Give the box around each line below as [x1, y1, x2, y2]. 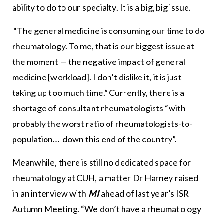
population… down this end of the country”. [12, 133, 177, 144]
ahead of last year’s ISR [99, 187, 189, 199]
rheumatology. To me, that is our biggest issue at [12, 40, 195, 51]
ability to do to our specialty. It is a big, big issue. [12, 1, 191, 13]
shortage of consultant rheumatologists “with [12, 102, 186, 113]
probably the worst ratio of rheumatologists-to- [12, 118, 193, 129]
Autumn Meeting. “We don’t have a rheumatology [12, 203, 201, 214]
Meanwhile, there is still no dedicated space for [12, 156, 191, 168]
